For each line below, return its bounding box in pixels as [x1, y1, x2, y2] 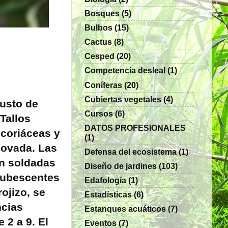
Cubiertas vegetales [84, 94, 161, 104]
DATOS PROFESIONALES [84, 123, 186, 132]
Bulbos [84, 23, 112, 33]
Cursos [84, 108, 113, 118]
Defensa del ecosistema [84, 147, 177, 156]
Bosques [84, 9, 120, 18]
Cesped [84, 51, 115, 61]
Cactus [84, 37, 112, 47]
